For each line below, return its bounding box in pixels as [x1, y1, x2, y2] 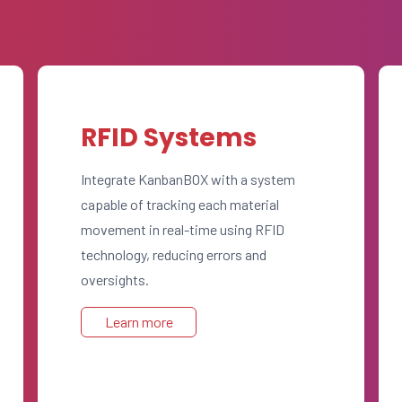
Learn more [104, 313, 173, 330]
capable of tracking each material [81, 196, 279, 213]
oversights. [81, 271, 149, 288]
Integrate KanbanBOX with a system [81, 170, 295, 188]
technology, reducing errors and [81, 246, 267, 263]
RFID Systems [81, 120, 257, 155]
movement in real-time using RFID [81, 221, 284, 238]
